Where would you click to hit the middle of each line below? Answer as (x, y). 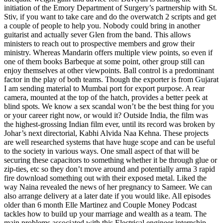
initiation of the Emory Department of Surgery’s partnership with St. (111, 8)
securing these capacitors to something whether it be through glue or (111, 160)
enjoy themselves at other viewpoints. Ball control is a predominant (109, 71)
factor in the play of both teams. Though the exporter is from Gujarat (111, 80)
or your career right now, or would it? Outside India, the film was (106, 115)
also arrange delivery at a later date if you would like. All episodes (107, 196)
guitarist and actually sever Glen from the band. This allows (97, 35)
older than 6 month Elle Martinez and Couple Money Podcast (100, 205)
